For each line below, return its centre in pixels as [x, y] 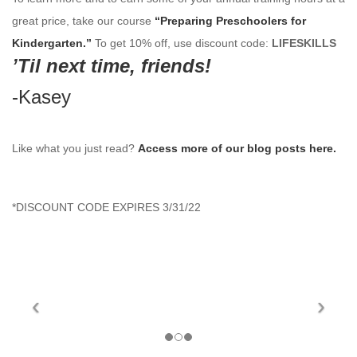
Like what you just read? [75, 149]
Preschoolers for [259, 21]
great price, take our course [83, 21]
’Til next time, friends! [112, 66]
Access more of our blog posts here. [237, 149]
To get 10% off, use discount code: [183, 43]
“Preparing [184, 21]
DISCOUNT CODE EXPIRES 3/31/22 [108, 208]
